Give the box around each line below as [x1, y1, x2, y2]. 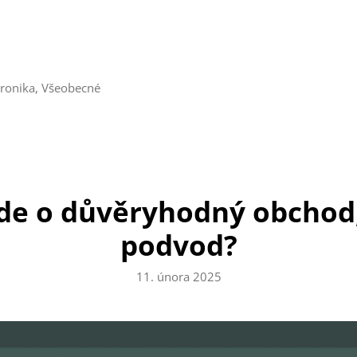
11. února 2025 [135, 269, 222, 285]
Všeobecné [41, 79, 101, 96]
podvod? [120, 226, 237, 264]
